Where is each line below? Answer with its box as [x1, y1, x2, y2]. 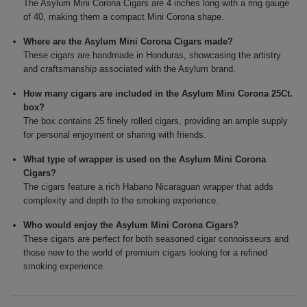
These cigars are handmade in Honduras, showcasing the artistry [23, 50, 282, 61]
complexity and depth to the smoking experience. [23, 195, 219, 206]
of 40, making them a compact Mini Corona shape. [23, 12, 225, 23]
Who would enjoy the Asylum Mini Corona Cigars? [23, 220, 239, 231]
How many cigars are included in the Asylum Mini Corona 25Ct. [23, 88, 293, 99]
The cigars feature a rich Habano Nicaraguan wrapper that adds [23, 182, 274, 193]
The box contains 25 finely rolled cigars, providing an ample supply [23, 116, 288, 127]
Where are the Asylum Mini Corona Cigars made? [23, 36, 234, 47]
